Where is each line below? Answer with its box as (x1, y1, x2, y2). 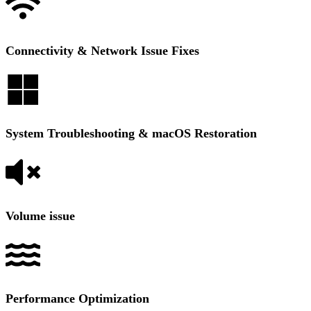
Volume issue (6, 209, 75, 223)
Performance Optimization (6, 292, 149, 305)
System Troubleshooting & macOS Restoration (6, 126, 257, 140)
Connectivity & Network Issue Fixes (6, 44, 199, 58)
